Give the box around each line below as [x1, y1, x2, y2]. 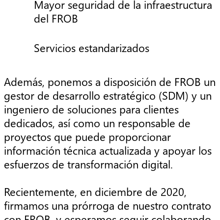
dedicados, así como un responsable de [4, 115, 191, 131]
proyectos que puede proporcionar [4, 129, 171, 144]
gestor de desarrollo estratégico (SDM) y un [4, 88, 212, 103]
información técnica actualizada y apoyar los [4, 143, 212, 158]
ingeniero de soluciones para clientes [4, 102, 179, 117]
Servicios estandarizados [33, 40, 149, 55]
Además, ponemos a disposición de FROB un [4, 74, 216, 89]
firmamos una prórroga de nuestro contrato [4, 198, 211, 213]
